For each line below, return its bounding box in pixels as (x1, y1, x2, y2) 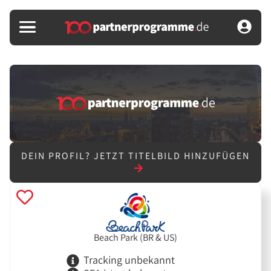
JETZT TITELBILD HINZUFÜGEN (94, 149, 250, 163)
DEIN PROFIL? (21, 149, 94, 163)
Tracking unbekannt (83, 253, 175, 267)
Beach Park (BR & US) (94, 230, 177, 244)
